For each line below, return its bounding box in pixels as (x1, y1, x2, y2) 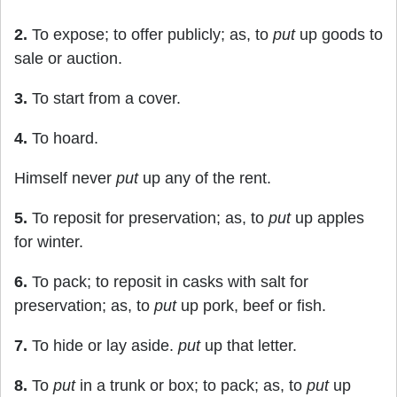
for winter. (14, 233, 83, 251)
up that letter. (200, 337, 297, 354)
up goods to (295, 26, 383, 43)
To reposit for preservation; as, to (27, 209, 269, 227)
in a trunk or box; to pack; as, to (75, 377, 307, 394)
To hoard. (27, 129, 98, 147)
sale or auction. (14, 50, 122, 67)
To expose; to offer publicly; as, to (27, 26, 273, 43)
